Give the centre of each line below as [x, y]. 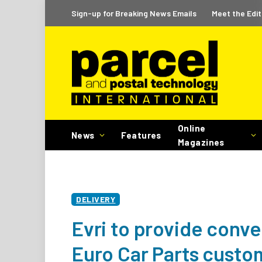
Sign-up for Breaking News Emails [134, 13]
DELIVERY [96, 199]
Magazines [201, 142]
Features [141, 135]
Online [192, 128]
